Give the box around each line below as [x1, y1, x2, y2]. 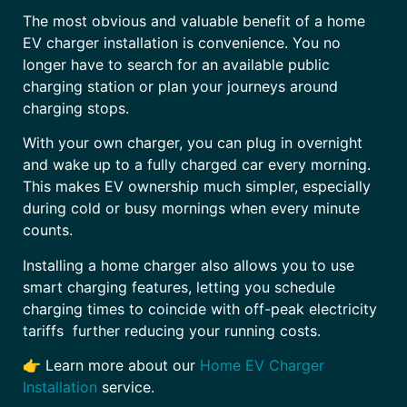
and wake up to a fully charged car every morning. [23, 155, 371, 174]
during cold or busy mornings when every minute [23, 199, 360, 218]
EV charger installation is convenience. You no [23, 33, 341, 52]
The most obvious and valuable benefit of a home [23, 11, 365, 30]
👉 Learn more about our [23, 355, 195, 374]
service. [97, 377, 154, 396]
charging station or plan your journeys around [23, 76, 338, 95]
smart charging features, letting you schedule [23, 277, 335, 296]
